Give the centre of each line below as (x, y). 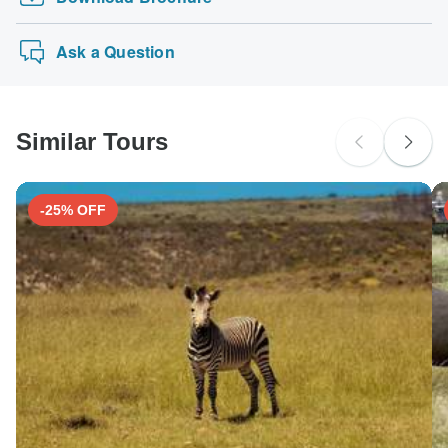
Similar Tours (92, 141)
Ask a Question (115, 51)
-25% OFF (73, 209)
